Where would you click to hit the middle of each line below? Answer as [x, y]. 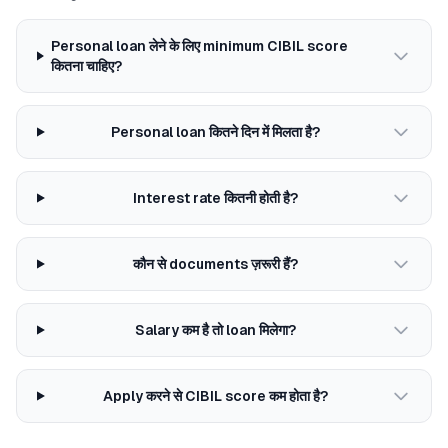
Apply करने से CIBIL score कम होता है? [215, 396]
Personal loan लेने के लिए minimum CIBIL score [199, 46]
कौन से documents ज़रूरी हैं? [215, 264]
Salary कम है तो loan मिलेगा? [215, 330]
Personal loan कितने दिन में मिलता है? [215, 132]
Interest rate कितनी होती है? [215, 198]
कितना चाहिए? [86, 66]
